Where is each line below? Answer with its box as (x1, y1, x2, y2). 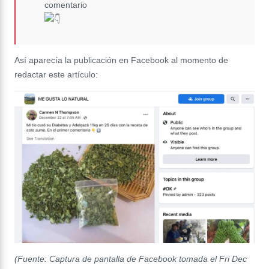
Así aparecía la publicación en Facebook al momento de (14, 55, 228, 65)
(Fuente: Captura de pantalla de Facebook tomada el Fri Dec (14, 254, 247, 264)
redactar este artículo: (14, 69, 98, 79)
